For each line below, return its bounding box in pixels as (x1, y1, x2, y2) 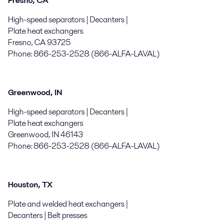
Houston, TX (8, 178, 53, 190)
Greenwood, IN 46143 (8, 128, 83, 140)
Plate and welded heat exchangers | (8, 198, 128, 210)
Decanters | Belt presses (8, 209, 87, 221)
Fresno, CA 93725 (8, 36, 71, 48)
